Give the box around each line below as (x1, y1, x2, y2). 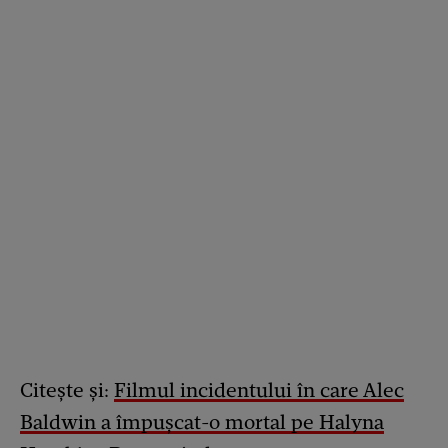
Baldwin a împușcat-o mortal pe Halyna (20, 409, 384, 434)
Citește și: (20, 377, 114, 402)
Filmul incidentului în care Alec (114, 377, 404, 402)
